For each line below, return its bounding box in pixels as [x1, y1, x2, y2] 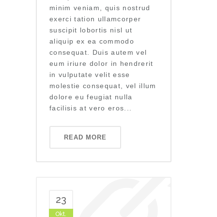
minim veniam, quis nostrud [49, 4, 151, 12]
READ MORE [64, 134, 107, 141]
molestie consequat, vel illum [49, 82, 156, 90]
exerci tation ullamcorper [49, 15, 141, 23]
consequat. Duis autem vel [49, 48, 147, 56]
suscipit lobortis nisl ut [49, 26, 133, 34]
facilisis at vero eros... [49, 104, 132, 112]
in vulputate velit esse [49, 71, 130, 78]
